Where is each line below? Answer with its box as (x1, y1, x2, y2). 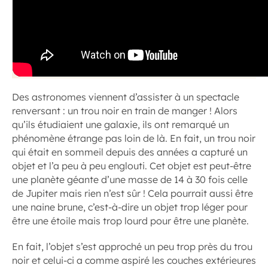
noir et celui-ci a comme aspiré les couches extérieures (12, 254, 256, 266)
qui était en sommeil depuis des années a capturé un (12, 146, 248, 158)
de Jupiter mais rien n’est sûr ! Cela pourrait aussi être (12, 187, 253, 199)
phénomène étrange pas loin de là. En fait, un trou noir (12, 132, 255, 144)
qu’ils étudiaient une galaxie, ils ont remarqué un (12, 118, 229, 130)
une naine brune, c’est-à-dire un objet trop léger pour (12, 201, 248, 213)
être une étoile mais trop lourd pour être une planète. (12, 215, 249, 227)
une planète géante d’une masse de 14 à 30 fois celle (12, 173, 248, 185)
